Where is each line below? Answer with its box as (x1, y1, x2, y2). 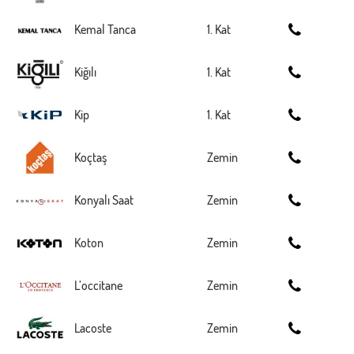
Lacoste (74, 320, 111, 336)
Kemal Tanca (74, 21, 136, 37)
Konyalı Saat (74, 192, 134, 208)
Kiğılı (74, 64, 96, 80)
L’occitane (74, 277, 122, 293)
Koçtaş (74, 149, 107, 165)
